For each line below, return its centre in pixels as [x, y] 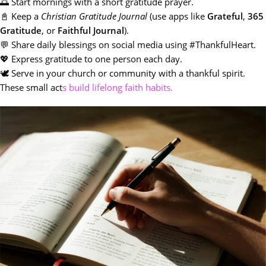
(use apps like [177, 16]
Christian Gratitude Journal [94, 16]
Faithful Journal [91, 30]
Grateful [225, 16]
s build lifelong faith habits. [118, 87]
